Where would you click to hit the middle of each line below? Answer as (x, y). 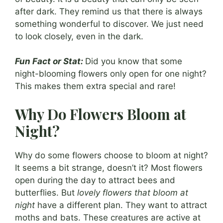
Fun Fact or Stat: (49, 61)
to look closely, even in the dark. (79, 36)
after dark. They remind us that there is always (109, 11)
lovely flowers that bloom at (133, 192)
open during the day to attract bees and (95, 180)
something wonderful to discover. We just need (109, 24)
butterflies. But (46, 192)
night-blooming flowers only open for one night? (111, 74)
